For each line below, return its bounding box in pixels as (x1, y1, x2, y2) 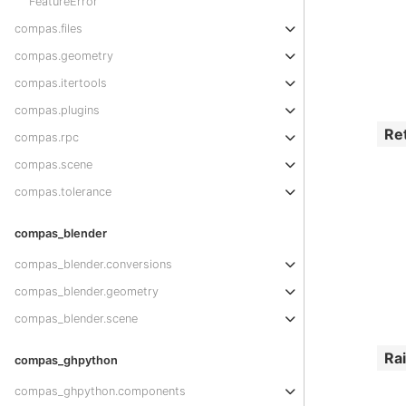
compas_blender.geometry (14, 285, 159, 298)
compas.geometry (14, 49, 113, 63)
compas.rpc (14, 130, 79, 144)
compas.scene (14, 158, 92, 171)
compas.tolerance (14, 185, 111, 198)
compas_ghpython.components (14, 384, 186, 398)
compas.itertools (14, 76, 107, 90)
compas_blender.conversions (14, 257, 172, 271)
